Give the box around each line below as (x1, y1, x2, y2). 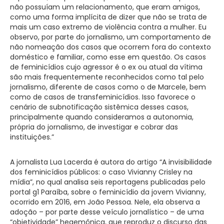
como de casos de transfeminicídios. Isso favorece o (10, 91, 195, 102)
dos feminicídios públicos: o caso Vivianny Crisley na (10, 166, 192, 177)
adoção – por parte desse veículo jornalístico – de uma (10, 206, 204, 217)
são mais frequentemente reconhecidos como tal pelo (10, 71, 204, 82)
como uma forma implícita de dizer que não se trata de (10, 11, 207, 22)
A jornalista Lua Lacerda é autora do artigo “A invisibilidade (10, 156, 212, 167)
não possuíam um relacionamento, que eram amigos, (10, 1, 200, 12)
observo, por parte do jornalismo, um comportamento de (10, 31, 211, 42)
